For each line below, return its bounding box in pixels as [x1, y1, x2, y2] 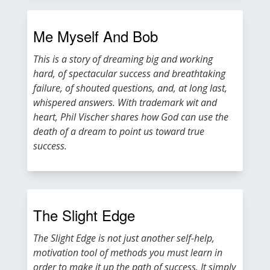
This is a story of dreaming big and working [33, 52, 213, 66]
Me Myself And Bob [33, 25, 158, 46]
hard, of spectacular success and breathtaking [33, 67, 225, 80]
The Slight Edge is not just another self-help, [33, 231, 215, 245]
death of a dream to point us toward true [33, 125, 204, 138]
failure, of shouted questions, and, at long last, [33, 81, 227, 95]
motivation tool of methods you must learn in [33, 246, 222, 259]
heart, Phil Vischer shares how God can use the [33, 110, 228, 124]
